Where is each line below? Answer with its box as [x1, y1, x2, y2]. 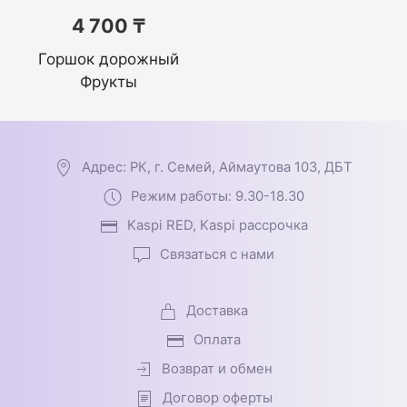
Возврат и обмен [162, 361, 273, 377]
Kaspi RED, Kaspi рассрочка [126, 217, 308, 233]
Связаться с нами [160, 246, 274, 263]
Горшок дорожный [38, 50, 179, 68]
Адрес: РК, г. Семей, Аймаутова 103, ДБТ [82, 159, 352, 175]
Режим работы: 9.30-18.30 [130, 188, 304, 204]
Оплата [194, 332, 241, 348]
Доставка [186, 303, 248, 319]
